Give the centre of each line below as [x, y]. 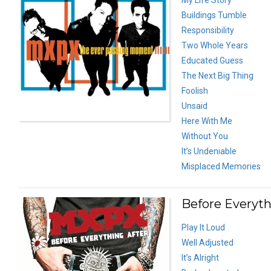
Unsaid [194, 106]
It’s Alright [200, 257]
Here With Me [207, 121]
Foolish [195, 90]
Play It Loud [203, 227]
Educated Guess [212, 60]
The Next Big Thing [217, 75]
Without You [205, 136]
